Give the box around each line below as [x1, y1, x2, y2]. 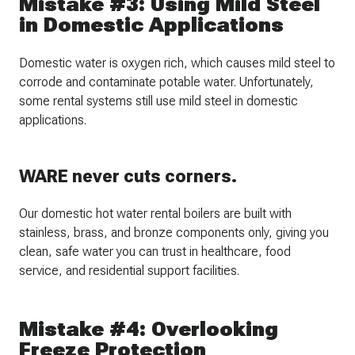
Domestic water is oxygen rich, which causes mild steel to [19, 55, 335, 71]
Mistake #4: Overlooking [19, 317, 278, 342]
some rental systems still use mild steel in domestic [19, 94, 298, 109]
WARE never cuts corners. [19, 166, 237, 187]
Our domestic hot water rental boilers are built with [19, 206, 292, 222]
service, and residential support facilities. [19, 263, 239, 279]
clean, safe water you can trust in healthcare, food [19, 244, 291, 260]
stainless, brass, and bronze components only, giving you [19, 225, 329, 241]
